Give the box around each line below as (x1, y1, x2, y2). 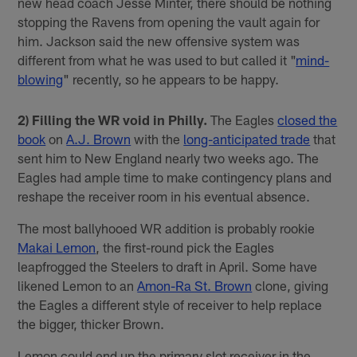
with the (131, 130, 184, 147)
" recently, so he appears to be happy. (63, 71, 280, 88)
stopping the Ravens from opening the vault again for (18, 14, 320, 30)
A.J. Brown (66, 130, 131, 147)
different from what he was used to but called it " (18, 52, 296, 69)
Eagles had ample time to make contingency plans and (18, 168, 332, 185)
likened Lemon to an (18, 277, 138, 293)
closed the (277, 111, 338, 127)
